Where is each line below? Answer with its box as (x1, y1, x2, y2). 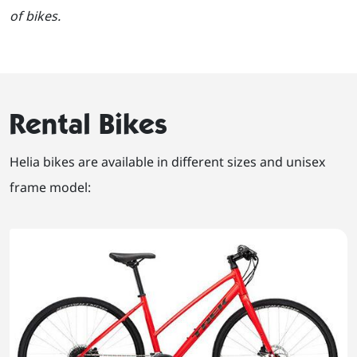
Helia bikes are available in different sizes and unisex (10, 153, 325, 171)
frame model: (10, 178, 91, 197)
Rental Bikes (10, 107, 167, 142)
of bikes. (10, 7, 61, 25)
